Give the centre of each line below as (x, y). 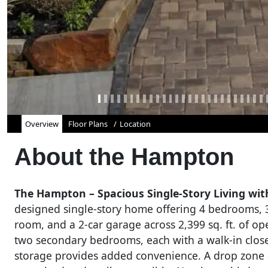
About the (73, 157)
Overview (42, 124)
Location (135, 124)
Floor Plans (88, 124)
